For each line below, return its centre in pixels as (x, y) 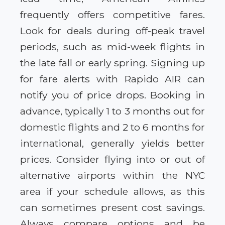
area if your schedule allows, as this (113, 191)
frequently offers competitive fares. (113, 14)
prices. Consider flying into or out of (113, 159)
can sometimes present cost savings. (113, 207)
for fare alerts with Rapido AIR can (113, 79)
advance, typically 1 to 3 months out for (113, 111)
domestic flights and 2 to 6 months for (113, 127)
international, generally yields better (113, 143)
